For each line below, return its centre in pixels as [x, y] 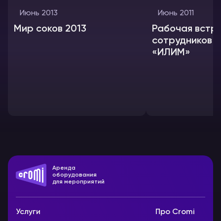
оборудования [74, 175]
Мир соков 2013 [50, 29]
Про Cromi [175, 212]
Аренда [64, 168]
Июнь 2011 [176, 13]
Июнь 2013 [39, 13]
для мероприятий [78, 182]
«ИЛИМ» [171, 53]
